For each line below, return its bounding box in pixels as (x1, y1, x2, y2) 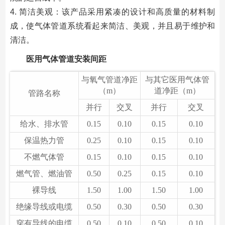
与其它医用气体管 (145, 75, 210, 84)
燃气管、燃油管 (16, 169, 72, 178)
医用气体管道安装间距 (26, 55, 106, 64)
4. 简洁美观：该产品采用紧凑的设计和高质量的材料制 (10, 8, 215, 17)
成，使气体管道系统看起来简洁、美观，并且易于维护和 (10, 22, 215, 31)
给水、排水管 (20, 120, 68, 129)
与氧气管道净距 (81, 75, 138, 84)
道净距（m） (154, 86, 201, 95)
